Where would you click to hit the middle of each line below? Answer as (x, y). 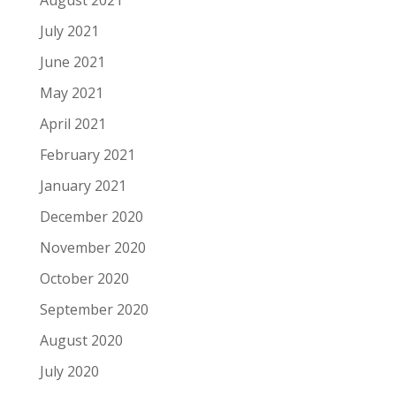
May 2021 (71, 92)
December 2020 (91, 216)
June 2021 (72, 61)
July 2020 (69, 371)
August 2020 (81, 340)
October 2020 (84, 278)
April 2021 (72, 123)
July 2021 (69, 30)
